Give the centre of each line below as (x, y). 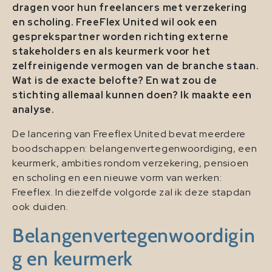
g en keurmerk (73, 259)
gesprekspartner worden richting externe (121, 37)
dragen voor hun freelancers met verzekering (130, 8)
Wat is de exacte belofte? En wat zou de (115, 81)
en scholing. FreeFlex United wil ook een (115, 22)
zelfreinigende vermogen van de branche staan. (136, 66)
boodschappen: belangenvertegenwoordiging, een (135, 149)
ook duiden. (40, 207)
